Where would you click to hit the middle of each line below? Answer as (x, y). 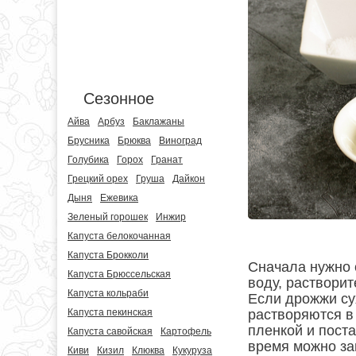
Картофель (186, 331)
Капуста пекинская (110, 312)
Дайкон (189, 179)
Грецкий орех (98, 179)
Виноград (180, 141)
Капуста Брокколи (108, 255)
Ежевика (119, 198)
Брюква (134, 141)
